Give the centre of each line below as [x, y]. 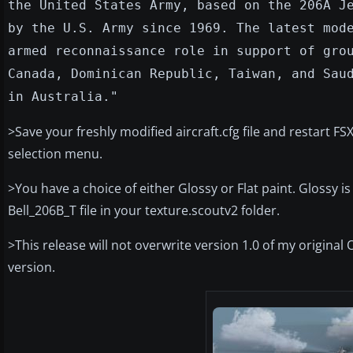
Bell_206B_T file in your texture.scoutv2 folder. [144, 210]
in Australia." [63, 96]
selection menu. [55, 153]
